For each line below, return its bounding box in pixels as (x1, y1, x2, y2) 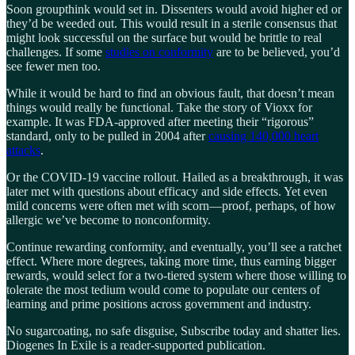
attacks (6, 143, 40, 158)
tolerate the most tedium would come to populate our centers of (6, 283, 320, 297)
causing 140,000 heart (208, 129, 319, 143)
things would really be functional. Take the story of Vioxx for (6, 101, 312, 115)
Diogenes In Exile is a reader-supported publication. (6, 338, 265, 353)
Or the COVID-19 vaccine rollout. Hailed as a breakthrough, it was (6, 170, 343, 185)
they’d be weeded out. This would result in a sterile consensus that (6, 17, 337, 31)
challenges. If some (6, 45, 105, 59)
